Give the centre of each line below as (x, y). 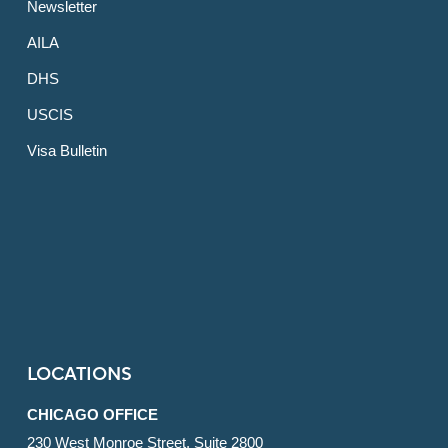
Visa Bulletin (66, 151)
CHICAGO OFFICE (92, 415)
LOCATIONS (79, 375)
